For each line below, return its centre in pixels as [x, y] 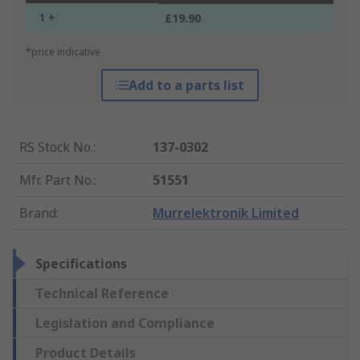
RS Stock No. [56, 147]
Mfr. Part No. [57, 180]
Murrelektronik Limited [226, 213]
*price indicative [63, 52]
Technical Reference [102, 294]
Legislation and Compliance [125, 323]
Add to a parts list [186, 86]
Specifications [81, 264]
